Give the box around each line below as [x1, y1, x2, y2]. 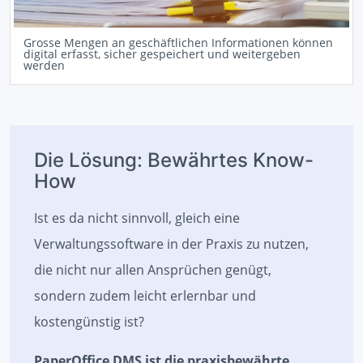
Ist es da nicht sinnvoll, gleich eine [34, 209, 240, 228]
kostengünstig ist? [34, 313, 144, 331]
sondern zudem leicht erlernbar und [34, 287, 256, 305]
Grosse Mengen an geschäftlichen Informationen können [23, 35, 333, 51]
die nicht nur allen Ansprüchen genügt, [34, 261, 271, 280]
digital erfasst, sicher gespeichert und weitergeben [23, 46, 301, 62]
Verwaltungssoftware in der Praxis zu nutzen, [34, 235, 309, 254]
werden [23, 58, 65, 74]
